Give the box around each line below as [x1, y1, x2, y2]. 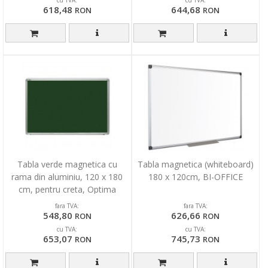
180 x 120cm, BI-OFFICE [148, 171, 243, 183]
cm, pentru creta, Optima [18, 184, 116, 196]
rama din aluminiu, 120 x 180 [11, 171, 123, 183]
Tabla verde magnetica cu [17, 159, 117, 170]
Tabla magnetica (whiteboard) [137, 159, 254, 170]
